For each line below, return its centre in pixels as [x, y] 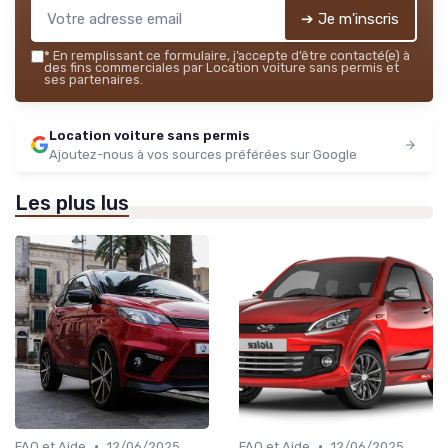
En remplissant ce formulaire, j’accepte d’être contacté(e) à [230, 56]
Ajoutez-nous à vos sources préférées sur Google [203, 155]
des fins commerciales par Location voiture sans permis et [221, 68]
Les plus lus [72, 203]
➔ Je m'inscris [350, 19]
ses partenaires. [93, 80]
